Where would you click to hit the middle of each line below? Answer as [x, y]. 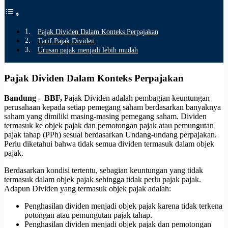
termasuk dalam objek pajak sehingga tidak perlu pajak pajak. [103, 179]
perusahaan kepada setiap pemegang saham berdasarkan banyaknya [112, 107]
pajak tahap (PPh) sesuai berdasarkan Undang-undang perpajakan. [110, 134]
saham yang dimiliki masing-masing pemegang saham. [92, 116]
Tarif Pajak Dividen [66, 41]
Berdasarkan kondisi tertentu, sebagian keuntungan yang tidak [104, 170]
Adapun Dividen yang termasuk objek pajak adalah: [88, 188]
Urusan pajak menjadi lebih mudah [88, 50]
